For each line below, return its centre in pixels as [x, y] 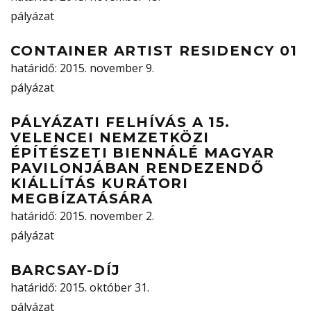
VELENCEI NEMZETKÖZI [110, 138]
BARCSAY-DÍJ [66, 270]
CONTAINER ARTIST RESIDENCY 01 [154, 51]
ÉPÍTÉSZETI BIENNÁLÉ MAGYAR [143, 153]
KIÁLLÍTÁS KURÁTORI [100, 184]
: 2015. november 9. [104, 68]
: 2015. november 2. [104, 216]
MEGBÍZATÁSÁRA [82, 199]
